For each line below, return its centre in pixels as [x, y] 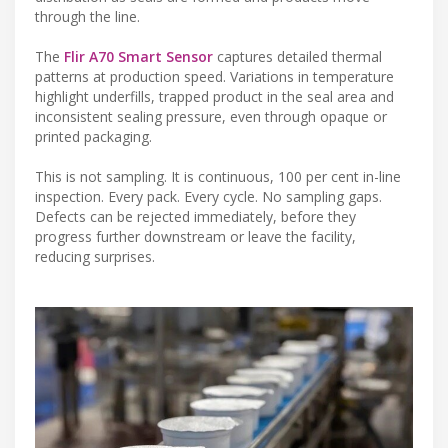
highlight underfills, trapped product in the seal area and [214, 96]
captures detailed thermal [297, 56]
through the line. [87, 16]
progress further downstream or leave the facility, [195, 236]
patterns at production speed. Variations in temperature [214, 76]
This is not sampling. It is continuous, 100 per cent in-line [218, 176]
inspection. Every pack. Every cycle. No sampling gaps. [208, 196]
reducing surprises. [95, 256]
